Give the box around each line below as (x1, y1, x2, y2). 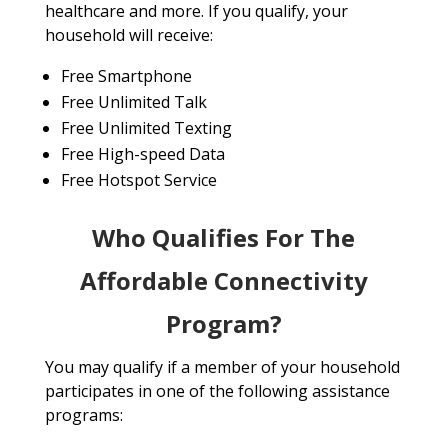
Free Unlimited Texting (60, 117, 232, 140)
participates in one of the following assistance (44, 380, 390, 403)
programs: (44, 404, 123, 427)
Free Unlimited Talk (60, 91, 207, 114)
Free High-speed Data (60, 143, 225, 166)
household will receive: (44, 24, 213, 47)
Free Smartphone (60, 65, 192, 88)
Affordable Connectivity (79, 264, 368, 298)
